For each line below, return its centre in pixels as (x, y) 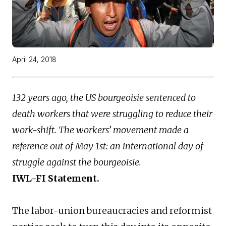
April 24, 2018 (34, 60)
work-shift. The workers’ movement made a (100, 130)
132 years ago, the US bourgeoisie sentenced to (104, 98)
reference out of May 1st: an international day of (108, 146)
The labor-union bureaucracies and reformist (112, 211)
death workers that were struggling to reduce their (112, 114)
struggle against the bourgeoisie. (77, 162)
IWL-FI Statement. (56, 179)
